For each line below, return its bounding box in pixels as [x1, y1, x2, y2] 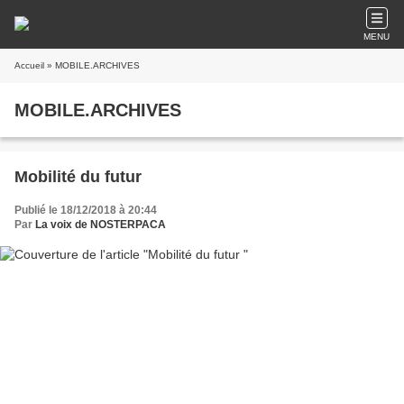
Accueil [14, 60, 44, 70]
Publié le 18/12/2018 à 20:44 [14, 204, 157, 216]
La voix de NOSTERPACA [35, 218, 166, 231]
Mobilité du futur [14, 168, 142, 186]
